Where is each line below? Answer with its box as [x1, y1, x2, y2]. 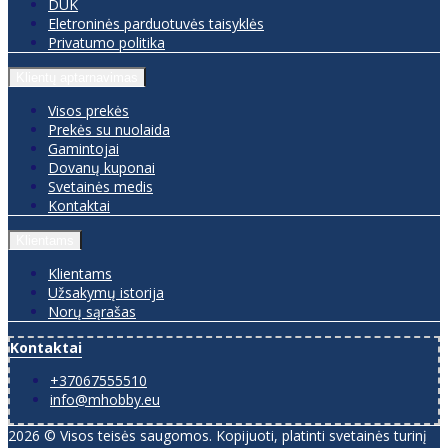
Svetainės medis [48, 176, 153, 196]
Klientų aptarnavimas [16, 69, 138, 85]
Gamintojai [48, 138, 119, 158]
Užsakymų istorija [48, 282, 164, 302]
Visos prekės [48, 100, 129, 120]
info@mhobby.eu [50, 389, 160, 409]
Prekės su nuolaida [48, 119, 170, 139]
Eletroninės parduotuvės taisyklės [48, 13, 264, 33]
